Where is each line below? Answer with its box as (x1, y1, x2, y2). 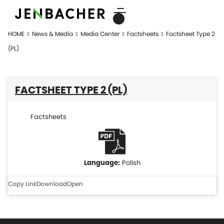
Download (36, 179, 67, 188)
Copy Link (8, 179, 36, 188)
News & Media (32, 29, 73, 38)
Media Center (80, 29, 119, 38)
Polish (121, 158, 140, 167)
